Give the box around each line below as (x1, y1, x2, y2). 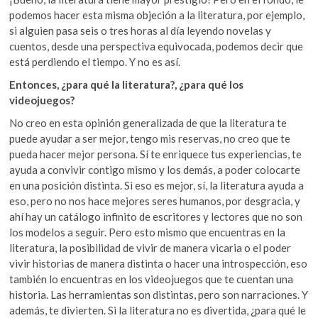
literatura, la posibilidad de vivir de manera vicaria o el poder (9, 241, 292, 254)
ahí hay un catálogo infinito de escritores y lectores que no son (9, 209, 303, 223)
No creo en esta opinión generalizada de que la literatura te (9, 116, 287, 129)
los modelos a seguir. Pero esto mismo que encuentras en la (9, 225, 286, 238)
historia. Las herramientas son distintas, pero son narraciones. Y (9, 287, 309, 301)
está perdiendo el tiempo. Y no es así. (9, 55, 181, 68)
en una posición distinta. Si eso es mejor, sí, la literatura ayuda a (9, 178, 305, 192)
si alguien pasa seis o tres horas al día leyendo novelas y (9, 23, 272, 37)
